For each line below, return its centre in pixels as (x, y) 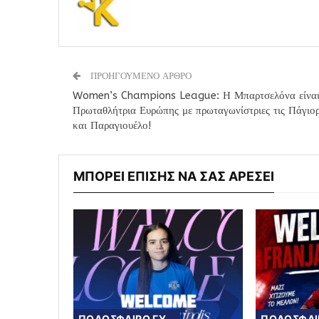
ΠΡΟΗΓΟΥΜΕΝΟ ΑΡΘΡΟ (140, 76)
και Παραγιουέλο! (112, 126)
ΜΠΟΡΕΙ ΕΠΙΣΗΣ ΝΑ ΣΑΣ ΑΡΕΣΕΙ (174, 177)
